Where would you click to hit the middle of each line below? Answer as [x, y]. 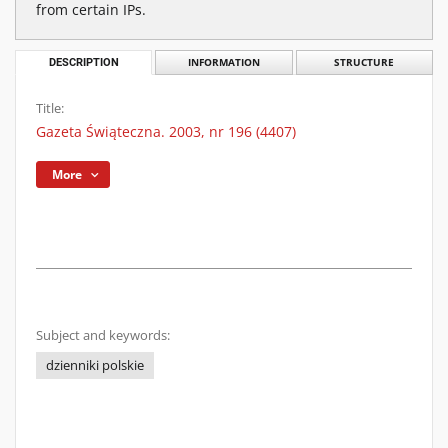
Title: [50, 108]
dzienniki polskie [95, 365]
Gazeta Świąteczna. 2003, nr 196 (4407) [166, 131]
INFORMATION [223, 62]
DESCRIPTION [83, 62]
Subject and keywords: [103, 335]
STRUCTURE [364, 62]
